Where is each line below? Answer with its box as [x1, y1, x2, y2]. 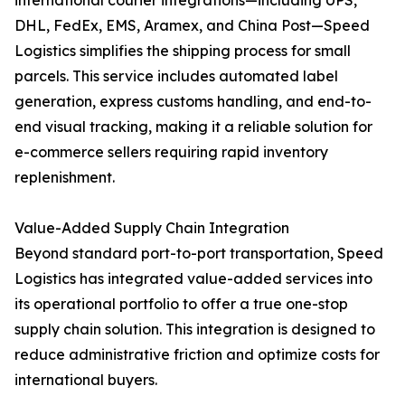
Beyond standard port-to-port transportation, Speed [14, 244, 383, 263]
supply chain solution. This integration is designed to [14, 320, 375, 339]
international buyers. [14, 371, 157, 390]
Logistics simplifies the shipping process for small [14, 42, 351, 61]
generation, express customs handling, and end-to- [14, 92, 372, 111]
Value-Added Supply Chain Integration [14, 219, 289, 238]
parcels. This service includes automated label [14, 67, 338, 86]
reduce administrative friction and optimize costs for [14, 345, 380, 364]
